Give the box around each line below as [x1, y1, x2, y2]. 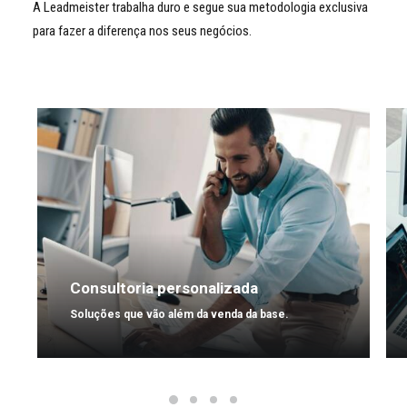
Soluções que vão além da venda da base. [70, 308, 289, 321]
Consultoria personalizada [70, 279, 258, 297]
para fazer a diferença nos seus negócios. [33, 23, 252, 39]
